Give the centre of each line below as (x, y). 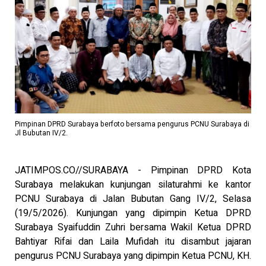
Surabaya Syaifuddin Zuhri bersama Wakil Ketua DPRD (133, 228)
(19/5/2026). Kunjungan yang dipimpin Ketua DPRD (133, 213)
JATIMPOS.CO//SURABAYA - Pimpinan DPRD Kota (133, 171)
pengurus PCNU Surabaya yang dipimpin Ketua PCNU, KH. (133, 256)
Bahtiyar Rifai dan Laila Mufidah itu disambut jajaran (133, 242)
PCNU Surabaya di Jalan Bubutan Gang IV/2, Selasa (133, 199)
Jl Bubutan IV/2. (41, 133)
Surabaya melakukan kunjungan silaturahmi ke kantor (133, 185)
